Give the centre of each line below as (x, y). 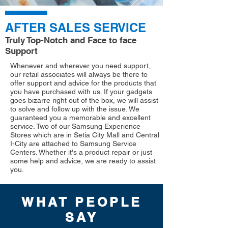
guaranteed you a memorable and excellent (80, 118)
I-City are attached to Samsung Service (73, 144)
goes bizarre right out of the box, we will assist (84, 100)
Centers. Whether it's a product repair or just (81, 152)
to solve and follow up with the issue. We (75, 109)
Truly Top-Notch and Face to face (71, 40)
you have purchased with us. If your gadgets (81, 92)
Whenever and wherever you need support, (80, 66)
